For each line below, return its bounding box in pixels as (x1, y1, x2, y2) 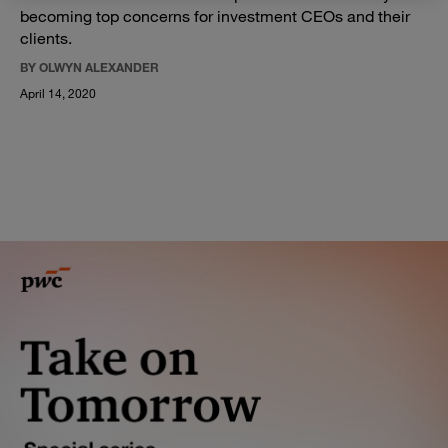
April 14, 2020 (20, 85, 96, 101)
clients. (20, 28, 72, 48)
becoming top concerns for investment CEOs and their (20, 6, 410, 26)
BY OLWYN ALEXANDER (20, 59, 159, 75)
